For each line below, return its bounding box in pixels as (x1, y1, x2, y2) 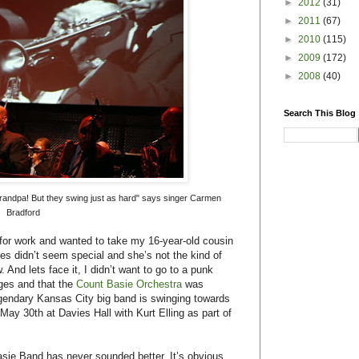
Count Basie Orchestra (76, 278, 182, 291)
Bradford (6, 208, 40, 218)
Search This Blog (284, 107, 356, 118)
